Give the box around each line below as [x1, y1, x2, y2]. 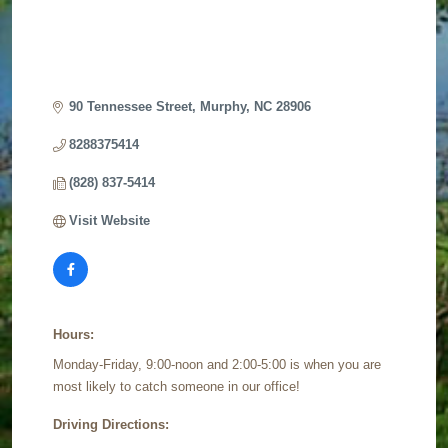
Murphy [200, 99, 247, 115]
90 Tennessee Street [69, 99, 193, 115]
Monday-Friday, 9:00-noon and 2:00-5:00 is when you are [53, 357, 382, 373]
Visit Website [69, 213, 151, 229]
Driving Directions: [53, 417, 170, 433]
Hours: [53, 327, 95, 343]
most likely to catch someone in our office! [53, 379, 301, 395]
